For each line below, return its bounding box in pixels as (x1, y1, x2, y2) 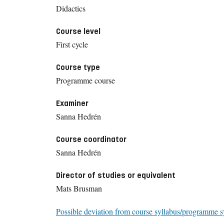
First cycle (56, 38, 88, 49)
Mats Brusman (56, 182, 102, 193)
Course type (56, 62, 100, 72)
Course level (56, 26, 100, 36)
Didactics (56, 2, 85, 13)
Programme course (56, 74, 115, 85)
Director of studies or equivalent (56, 170, 175, 180)
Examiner (56, 98, 88, 108)
